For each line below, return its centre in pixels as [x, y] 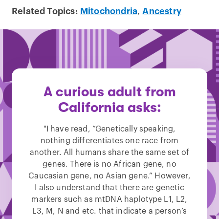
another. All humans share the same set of [109, 153]
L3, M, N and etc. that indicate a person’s [109, 211]
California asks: [109, 108]
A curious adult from [109, 92]
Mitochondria [109, 11]
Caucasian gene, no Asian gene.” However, [109, 176]
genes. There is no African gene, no [109, 164]
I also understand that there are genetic [109, 188]
